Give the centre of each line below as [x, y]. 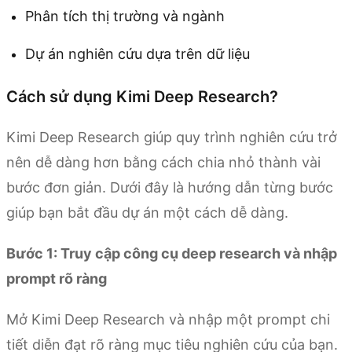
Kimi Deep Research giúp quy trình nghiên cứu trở [172, 137]
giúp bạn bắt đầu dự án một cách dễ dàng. [147, 213]
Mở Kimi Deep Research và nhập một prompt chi [168, 320]
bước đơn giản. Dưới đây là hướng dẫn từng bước [170, 188]
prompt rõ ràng [57, 279]
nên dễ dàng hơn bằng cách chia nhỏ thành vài [163, 163]
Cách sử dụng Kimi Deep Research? [142, 97]
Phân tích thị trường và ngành [125, 16]
